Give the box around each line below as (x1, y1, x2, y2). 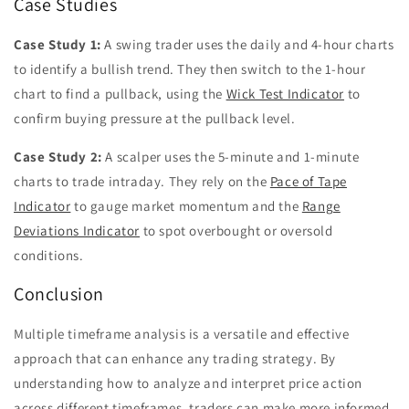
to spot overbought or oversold (140, 221, 333, 239)
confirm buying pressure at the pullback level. (14, 109, 296, 127)
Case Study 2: (14, 147, 102, 165)
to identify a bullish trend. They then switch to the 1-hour (14, 59, 366, 78)
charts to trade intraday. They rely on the (14, 172, 270, 190)
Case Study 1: (14, 35, 101, 53)
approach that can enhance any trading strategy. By (14, 349, 337, 367)
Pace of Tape (269, 172, 348, 190)
